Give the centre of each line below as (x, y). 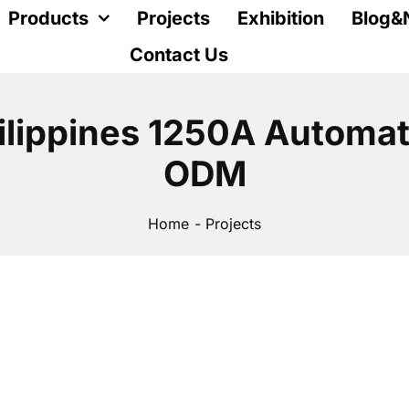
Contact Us (179, 55)
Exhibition (281, 18)
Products (49, 18)
